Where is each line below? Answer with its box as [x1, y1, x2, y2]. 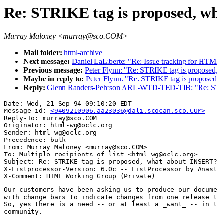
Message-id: [4, 107, 50, 115]
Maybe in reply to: [23, 75, 86, 83]
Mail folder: [23, 48, 64, 57]
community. [4, 208, 43, 216]
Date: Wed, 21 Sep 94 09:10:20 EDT [4, 100, 132, 108]
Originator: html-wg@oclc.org [4, 122, 112, 129]
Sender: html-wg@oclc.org [4, 129, 97, 137]
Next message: [23, 57, 72, 66]
